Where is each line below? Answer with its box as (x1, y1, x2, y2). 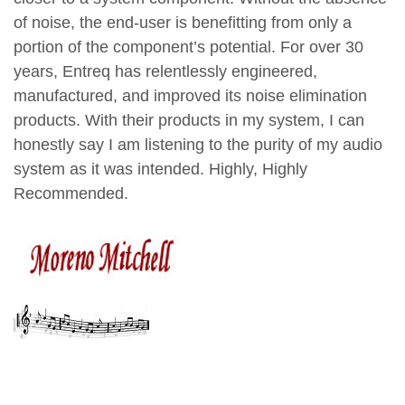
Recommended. (14, 184, 133, 202)
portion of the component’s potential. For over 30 (14, 37, 363, 56)
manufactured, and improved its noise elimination (14, 86, 367, 105)
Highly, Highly (209, 159, 307, 178)
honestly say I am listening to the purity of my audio (14, 135, 382, 154)
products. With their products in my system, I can (14, 110, 364, 129)
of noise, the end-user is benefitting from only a (14, 13, 352, 32)
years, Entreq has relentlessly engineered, (14, 61, 317, 80)
